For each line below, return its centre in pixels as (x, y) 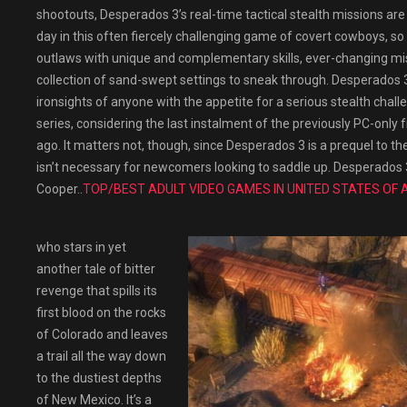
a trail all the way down (101, 356)
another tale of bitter (96, 269)
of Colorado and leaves (102, 334)
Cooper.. (60, 189)
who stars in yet (81, 247)
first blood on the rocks (101, 313)
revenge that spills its (97, 291)
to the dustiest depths (99, 378)
